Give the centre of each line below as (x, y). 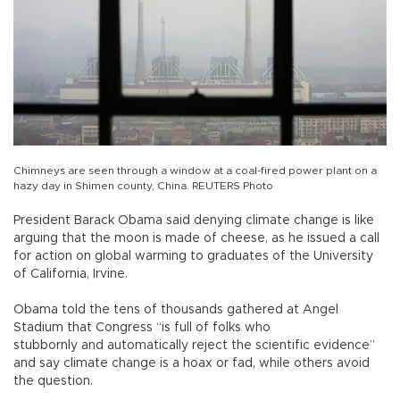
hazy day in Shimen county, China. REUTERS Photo (143, 185)
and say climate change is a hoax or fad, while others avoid (192, 363)
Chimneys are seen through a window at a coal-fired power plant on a (195, 170)
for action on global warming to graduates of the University (193, 256)
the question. (53, 381)
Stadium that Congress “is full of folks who (142, 327)
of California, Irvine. (71, 274)
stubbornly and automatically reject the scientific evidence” (194, 345)
